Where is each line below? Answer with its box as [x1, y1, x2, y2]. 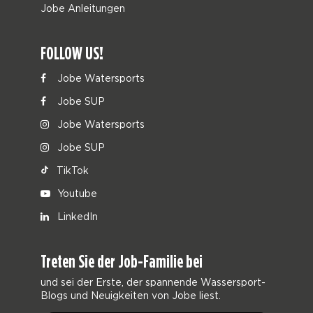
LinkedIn [54, 211, 99, 221]
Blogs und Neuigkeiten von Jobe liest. [41, 290, 221, 300]
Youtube [54, 188, 98, 198]
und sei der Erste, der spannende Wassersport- [41, 277, 266, 287]
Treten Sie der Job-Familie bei [41, 251, 203, 272]
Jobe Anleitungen [41, 3, 126, 13]
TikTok [54, 165, 89, 175]
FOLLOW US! [41, 43, 104, 64]
